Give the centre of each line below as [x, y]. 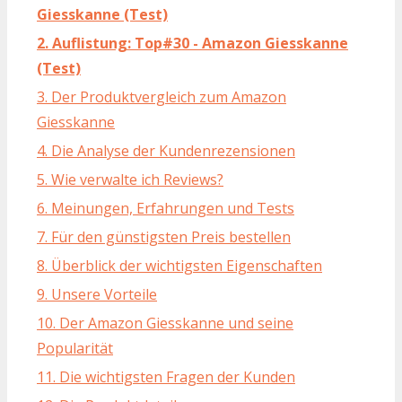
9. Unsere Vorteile [97, 295]
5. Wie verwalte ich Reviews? [130, 180]
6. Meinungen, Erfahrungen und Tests [166, 209]
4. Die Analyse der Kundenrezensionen [166, 151]
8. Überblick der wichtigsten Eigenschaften [179, 266]
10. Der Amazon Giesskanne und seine [165, 323]
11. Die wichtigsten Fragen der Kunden [166, 377]
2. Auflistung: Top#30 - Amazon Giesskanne [192, 44]
